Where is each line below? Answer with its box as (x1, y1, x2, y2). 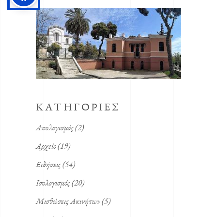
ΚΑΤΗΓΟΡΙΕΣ (36, 100, 120, 114)
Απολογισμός (36, 122, 74, 133)
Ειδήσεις (36, 159, 61, 170)
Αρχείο (36, 140, 56, 152)
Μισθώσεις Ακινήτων (36, 196, 100, 207)
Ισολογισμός (36, 177, 70, 188)
